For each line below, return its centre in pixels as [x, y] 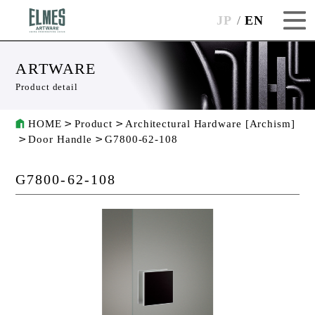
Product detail [47, 87]
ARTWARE [56, 69]
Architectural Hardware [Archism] [210, 124]
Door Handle [60, 140]
